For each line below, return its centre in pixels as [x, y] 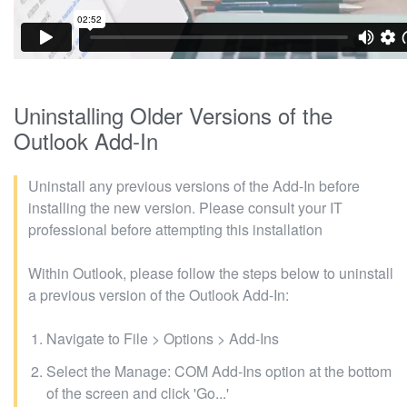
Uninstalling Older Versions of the [173, 114]
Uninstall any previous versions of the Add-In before [194, 185]
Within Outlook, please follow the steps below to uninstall [211, 273]
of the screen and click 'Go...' [138, 392]
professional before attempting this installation [175, 229]
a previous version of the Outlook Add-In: [159, 294]
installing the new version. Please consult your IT [185, 207]
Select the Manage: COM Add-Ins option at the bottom [219, 371]
